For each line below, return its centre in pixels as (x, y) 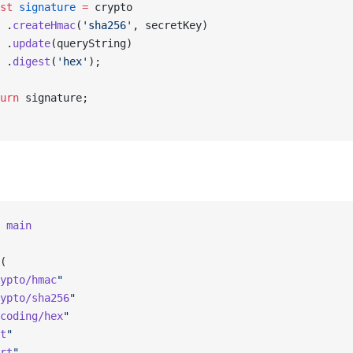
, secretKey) (170, 25)
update (32, 43)
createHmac (44, 25)
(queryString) (91, 43)
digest (32, 61)
